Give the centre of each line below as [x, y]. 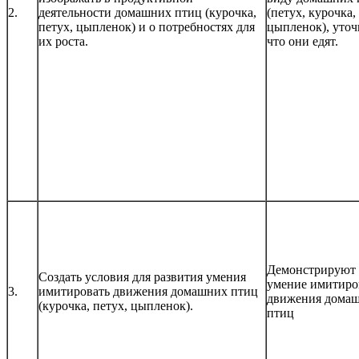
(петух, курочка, [311, 13]
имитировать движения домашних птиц [148, 292]
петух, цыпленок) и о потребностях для [147, 27]
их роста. [63, 42]
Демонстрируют [311, 270]
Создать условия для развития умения [142, 277]
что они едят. [303, 42]
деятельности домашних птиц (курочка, [147, 13]
